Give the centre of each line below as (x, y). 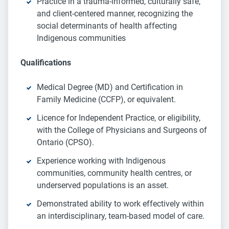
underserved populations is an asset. (103, 186)
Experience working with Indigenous (101, 161)
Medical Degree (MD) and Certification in (110, 87)
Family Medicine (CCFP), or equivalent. (106, 100)
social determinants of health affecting (107, 26)
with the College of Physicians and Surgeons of (122, 130)
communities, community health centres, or (114, 173)
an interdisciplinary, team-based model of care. (121, 216)
